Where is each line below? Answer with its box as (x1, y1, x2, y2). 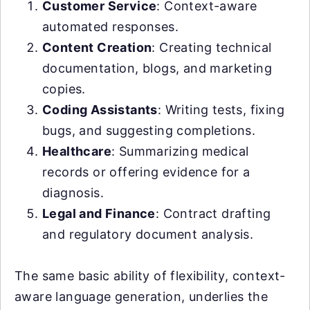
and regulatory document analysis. (42, 226, 254, 241)
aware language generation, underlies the (15, 289, 268, 304)
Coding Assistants (42, 102, 158, 117)
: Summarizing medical (111, 143, 249, 158)
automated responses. (42, 19, 179, 34)
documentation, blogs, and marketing (42, 60, 272, 75)
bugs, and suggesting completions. (42, 122, 256, 138)
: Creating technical (152, 39, 272, 55)
